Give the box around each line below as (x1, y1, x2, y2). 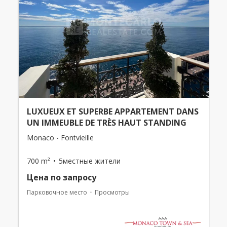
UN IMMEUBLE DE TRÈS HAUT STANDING (26, 117, 186, 129)
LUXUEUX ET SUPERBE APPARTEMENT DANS (26, 106, 199, 118)
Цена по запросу (26, 172, 96, 183)
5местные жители (58, 156, 121, 166)
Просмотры (94, 188, 130, 197)
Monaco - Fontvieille (26, 133, 94, 143)
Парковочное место (26, 188, 87, 197)
